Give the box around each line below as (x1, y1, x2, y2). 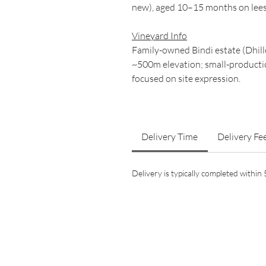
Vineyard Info (132, 30, 187, 42)
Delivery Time (141, 131, 198, 142)
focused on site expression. (132, 72, 240, 84)
